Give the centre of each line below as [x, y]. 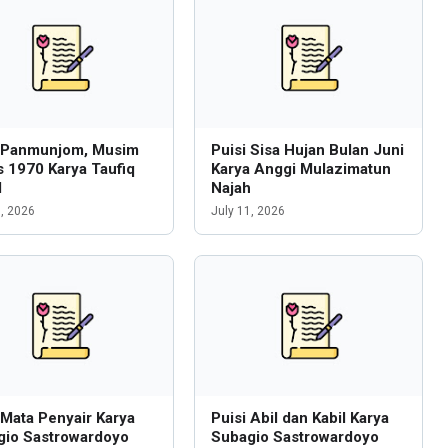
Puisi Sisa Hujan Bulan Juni [307, 150]
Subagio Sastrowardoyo [294, 437]
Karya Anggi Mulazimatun [300, 169]
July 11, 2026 [247, 211]
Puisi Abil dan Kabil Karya [299, 418]
